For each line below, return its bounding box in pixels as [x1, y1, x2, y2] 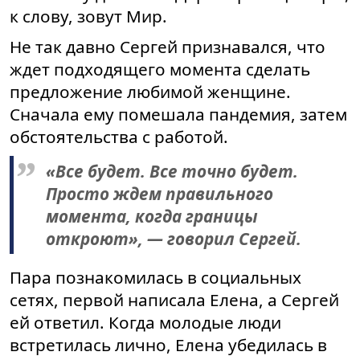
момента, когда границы [46, 205, 258, 228]
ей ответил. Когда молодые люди [10, 311, 281, 334]
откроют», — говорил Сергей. [46, 227, 301, 251]
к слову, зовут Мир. [10, 5, 167, 28]
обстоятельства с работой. [10, 125, 228, 149]
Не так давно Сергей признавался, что [10, 35, 325, 59]
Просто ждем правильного [46, 182, 273, 206]
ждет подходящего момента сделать [10, 58, 310, 81]
